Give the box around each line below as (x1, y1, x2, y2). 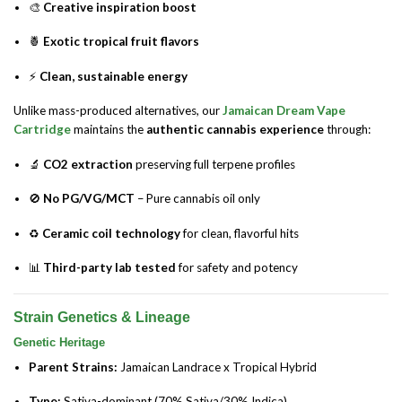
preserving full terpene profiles (133, 156, 296, 171)
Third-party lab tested (43, 260, 177, 275)
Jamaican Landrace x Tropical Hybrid (118, 359, 318, 374)
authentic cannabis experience (146, 122, 324, 137)
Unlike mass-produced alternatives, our (13, 103, 220, 118)
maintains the (71, 122, 146, 137)
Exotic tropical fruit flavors (43, 34, 200, 49)
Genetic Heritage (13, 335, 105, 349)
